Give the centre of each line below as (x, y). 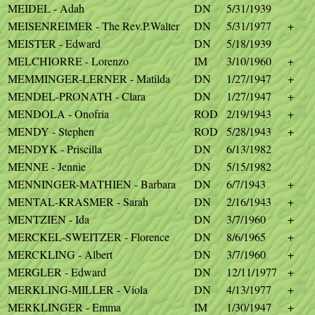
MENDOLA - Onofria (58, 114)
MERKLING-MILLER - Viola (78, 289)
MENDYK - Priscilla (55, 149)
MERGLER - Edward (57, 272)
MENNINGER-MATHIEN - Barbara (92, 184)
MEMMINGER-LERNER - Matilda (89, 78)
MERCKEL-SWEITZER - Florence (89, 237)
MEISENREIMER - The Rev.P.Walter (94, 26)
